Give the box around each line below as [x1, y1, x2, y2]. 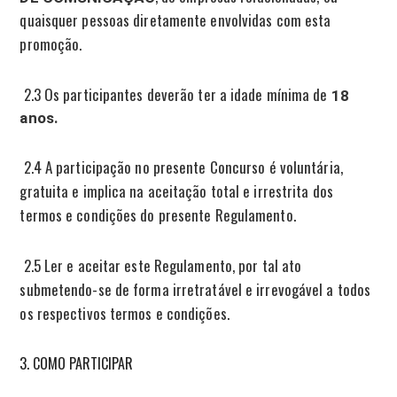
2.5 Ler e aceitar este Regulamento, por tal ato [19, 253, 302, 276]
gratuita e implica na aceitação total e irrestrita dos [19, 179, 333, 202]
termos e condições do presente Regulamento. [19, 203, 296, 226]
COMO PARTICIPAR [33, 352, 134, 374]
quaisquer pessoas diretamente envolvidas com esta [19, 8, 331, 31]
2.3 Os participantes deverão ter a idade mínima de [19, 82, 331, 105]
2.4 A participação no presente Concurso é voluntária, [19, 155, 343, 178]
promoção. [19, 32, 82, 55]
